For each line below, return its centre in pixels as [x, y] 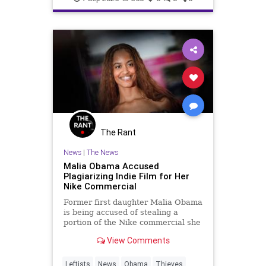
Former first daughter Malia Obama [133, 202]
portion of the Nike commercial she [132, 223]
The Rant [118, 132]
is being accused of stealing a [121, 213]
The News [102, 153]
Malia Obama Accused [111, 166]
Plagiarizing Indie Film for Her [126, 176]
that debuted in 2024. [104, 243]
